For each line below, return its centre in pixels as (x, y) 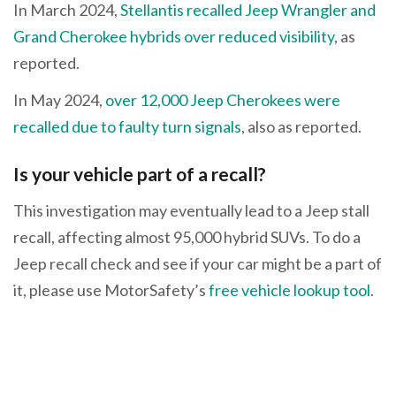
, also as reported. (301, 126)
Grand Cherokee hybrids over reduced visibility (174, 37)
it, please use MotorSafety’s (111, 290)
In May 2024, (59, 99)
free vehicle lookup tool (289, 290)
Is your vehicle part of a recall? (140, 173)
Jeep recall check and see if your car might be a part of (198, 264)
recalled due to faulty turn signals (127, 126)
